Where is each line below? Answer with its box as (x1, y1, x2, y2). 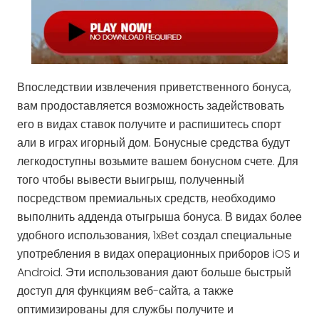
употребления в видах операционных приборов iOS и (17, 245, 300, 262)
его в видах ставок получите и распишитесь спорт (17, 115, 281, 132)
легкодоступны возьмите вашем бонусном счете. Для (17, 152, 298, 169)
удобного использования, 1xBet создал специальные (17, 226, 292, 244)
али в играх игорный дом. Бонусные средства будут (17, 134, 290, 151)
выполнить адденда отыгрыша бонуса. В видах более (17, 208, 302, 225)
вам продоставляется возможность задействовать (17, 97, 284, 114)
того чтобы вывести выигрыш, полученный (17, 171, 244, 188)
